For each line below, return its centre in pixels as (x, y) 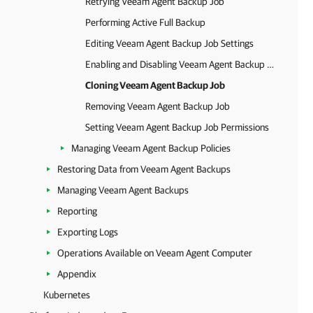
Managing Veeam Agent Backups (123, 190)
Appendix (77, 274)
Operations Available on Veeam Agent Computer (155, 253)
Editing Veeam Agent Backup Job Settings (169, 43)
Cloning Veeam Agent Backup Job (155, 85)
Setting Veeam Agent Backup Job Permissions (177, 127)
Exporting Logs (88, 232)
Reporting (77, 211)
